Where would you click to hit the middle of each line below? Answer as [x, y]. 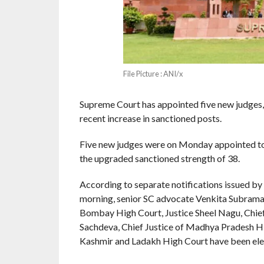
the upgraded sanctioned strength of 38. [159, 158]
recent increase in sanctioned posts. [150, 118]
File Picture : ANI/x [153, 74]
